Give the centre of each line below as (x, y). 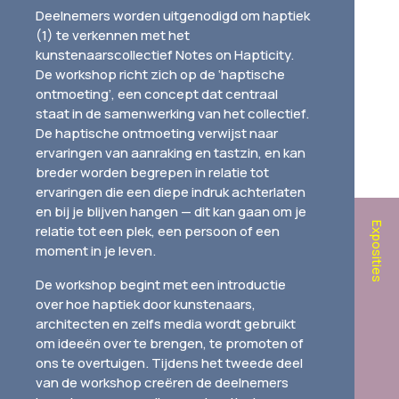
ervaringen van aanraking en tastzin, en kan (171, 153)
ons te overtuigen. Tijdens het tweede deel (169, 363)
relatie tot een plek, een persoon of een (158, 231)
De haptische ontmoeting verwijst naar (157, 133)
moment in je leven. (96, 251)
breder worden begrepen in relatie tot (152, 172)
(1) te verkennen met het (113, 35)
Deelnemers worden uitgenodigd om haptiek (173, 16)
